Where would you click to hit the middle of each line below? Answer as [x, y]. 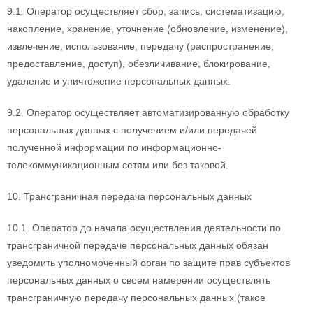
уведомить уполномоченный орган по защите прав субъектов [148, 262]
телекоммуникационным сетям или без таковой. [118, 165]
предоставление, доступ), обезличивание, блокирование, [139, 63]
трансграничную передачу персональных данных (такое [136, 297]
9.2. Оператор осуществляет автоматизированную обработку [148, 112]
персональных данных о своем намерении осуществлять [139, 280]
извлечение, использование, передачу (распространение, [140, 46]
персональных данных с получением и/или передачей [132, 130]
